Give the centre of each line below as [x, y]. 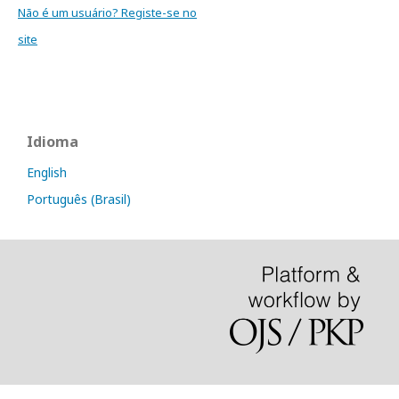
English [47, 172]
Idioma [53, 142]
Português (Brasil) [79, 199]
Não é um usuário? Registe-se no [107, 12]
